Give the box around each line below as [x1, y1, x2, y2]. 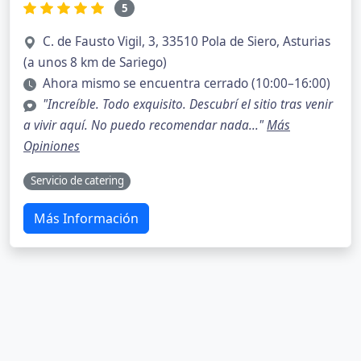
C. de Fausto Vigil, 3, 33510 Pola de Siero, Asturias [43, 33, 330, 51]
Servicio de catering [30, 173, 124, 189]
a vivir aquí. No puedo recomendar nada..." [23, 117, 267, 135]
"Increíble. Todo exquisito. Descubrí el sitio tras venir [43, 96, 333, 114]
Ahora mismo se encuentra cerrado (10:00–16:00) [43, 75, 330, 93]
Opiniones [23, 138, 80, 156]
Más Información [34, 209, 139, 227]
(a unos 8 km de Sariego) [23, 54, 167, 72]
